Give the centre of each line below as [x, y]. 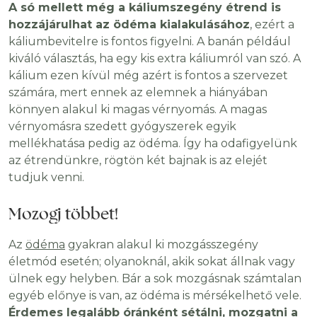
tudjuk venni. [46, 178]
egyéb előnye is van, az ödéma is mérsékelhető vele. [155, 296]
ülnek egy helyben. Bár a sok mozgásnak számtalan [155, 279]
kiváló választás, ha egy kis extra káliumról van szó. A [155, 59]
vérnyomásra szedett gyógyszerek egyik [122, 127]
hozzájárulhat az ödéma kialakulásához [129, 25]
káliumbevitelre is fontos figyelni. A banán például [150, 42]
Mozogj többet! [63, 214]
